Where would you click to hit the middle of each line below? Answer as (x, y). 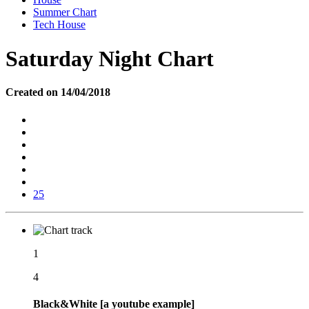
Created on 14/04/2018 (58, 92)
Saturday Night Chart (110, 58)
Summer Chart (65, 12)
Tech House (59, 25)
